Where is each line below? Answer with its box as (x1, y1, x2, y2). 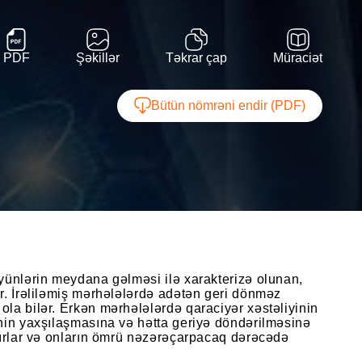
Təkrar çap (166, 50, 228, 65)
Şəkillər (75, 50, 120, 65)
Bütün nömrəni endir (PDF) (151, 98, 306, 112)
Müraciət (273, 50, 323, 65)
